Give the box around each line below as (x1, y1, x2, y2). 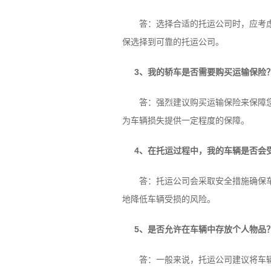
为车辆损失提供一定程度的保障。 (122, 116, 249, 125)
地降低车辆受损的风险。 (122, 194, 215, 204)
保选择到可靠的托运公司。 (122, 37, 224, 47)
